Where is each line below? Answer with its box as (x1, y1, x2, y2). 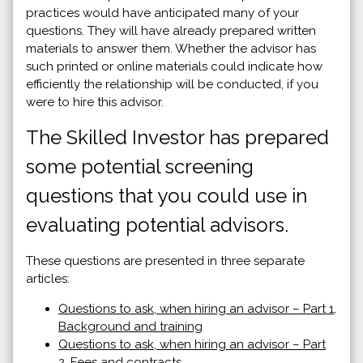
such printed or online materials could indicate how (26, 58, 322, 74)
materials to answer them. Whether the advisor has (26, 41, 316, 56)
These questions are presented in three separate (26, 253, 305, 268)
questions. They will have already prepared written (26, 23, 316, 38)
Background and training (58, 318, 203, 334)
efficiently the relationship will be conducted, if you (26, 76, 318, 92)
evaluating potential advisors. (26, 212, 293, 237)
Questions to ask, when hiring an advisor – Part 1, (58, 301, 336, 316)
